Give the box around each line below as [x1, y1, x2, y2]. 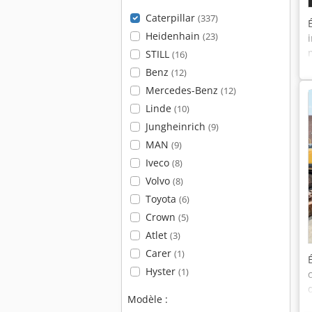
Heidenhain [145, 29, 203, 42]
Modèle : [127, 292, 168, 306]
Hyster [145, 265, 178, 278]
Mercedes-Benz [145, 84, 221, 97]
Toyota [145, 192, 179, 205]
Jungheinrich [145, 120, 208, 133]
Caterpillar [145, 11, 198, 24]
